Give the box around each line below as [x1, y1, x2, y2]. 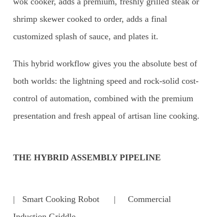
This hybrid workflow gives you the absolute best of [13, 58, 197, 68]
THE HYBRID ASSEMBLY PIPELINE [13, 152, 161, 162]
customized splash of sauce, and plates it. [13, 31, 158, 41]
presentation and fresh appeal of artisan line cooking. [13, 110, 200, 121]
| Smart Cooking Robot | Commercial [13, 194, 171, 204]
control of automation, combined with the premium [13, 93, 193, 103]
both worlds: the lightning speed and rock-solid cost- [13, 76, 199, 86]
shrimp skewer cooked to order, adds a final [13, 14, 167, 24]
